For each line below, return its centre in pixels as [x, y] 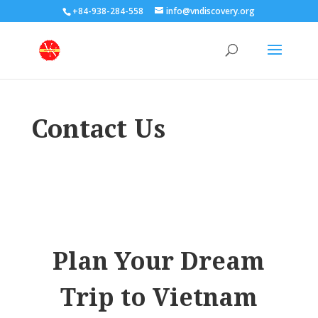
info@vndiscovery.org [211, 11]
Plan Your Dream [159, 261]
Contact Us [98, 128]
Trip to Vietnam [159, 297]
